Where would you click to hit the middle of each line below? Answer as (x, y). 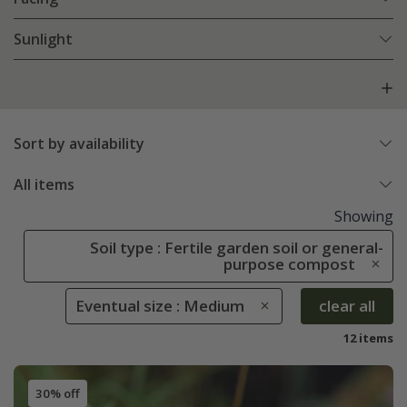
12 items (368, 338)
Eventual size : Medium (160, 305)
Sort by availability (79, 144)
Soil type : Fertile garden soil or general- (237, 248)
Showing (364, 217)
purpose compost (289, 264)
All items (44, 185)
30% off (57, 393)
